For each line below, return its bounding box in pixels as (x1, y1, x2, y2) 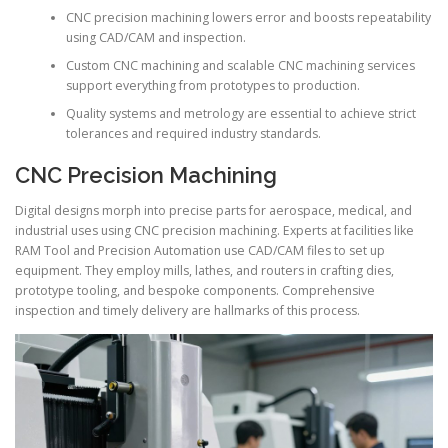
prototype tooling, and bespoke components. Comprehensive (15, 282, 375, 300)
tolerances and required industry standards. (65, 124, 321, 142)
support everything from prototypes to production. (65, 76, 360, 94)
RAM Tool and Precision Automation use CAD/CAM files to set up (15, 242, 385, 260)
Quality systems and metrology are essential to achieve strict (65, 104, 416, 122)
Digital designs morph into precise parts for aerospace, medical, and (15, 202, 412, 220)
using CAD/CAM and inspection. (65, 28, 246, 46)
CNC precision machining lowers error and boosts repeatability (65, 8, 431, 26)
